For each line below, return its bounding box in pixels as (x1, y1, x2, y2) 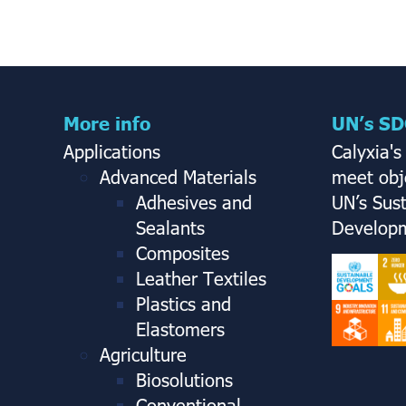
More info (63, 110, 150, 134)
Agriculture (100, 341, 187, 365)
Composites (136, 239, 229, 264)
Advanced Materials (100, 163, 256, 188)
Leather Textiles (136, 265, 266, 289)
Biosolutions (136, 366, 233, 391)
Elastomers (136, 315, 225, 340)
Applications (63, 138, 160, 162)
